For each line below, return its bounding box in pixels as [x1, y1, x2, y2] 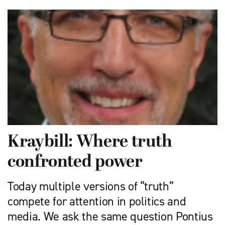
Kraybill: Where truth [8, 133, 172, 153]
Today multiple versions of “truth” [8, 178, 174, 195]
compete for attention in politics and [8, 193, 186, 210]
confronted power [8, 153, 143, 173]
